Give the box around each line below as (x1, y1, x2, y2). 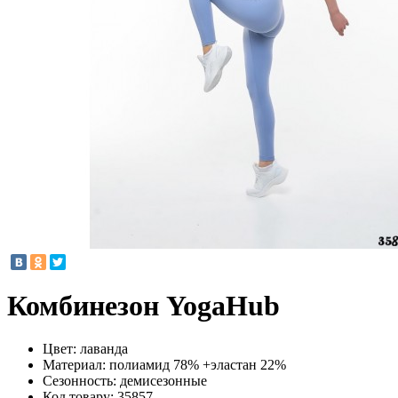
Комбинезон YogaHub (7, 290, 280, 322)
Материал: (43, 357, 109, 373)
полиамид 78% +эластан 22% (109, 357, 286, 373)
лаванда (80, 341, 128, 357)
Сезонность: (43, 373, 120, 389)
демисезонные (120, 373, 207, 389)
